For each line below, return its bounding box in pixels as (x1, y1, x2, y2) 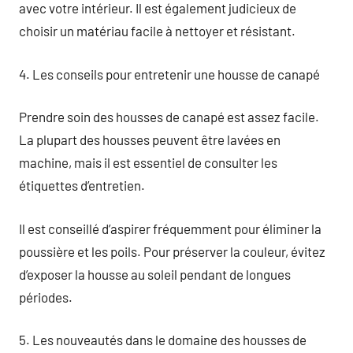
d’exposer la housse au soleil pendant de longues (19, 266, 291, 282)
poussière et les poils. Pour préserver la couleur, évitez (19, 243, 325, 259)
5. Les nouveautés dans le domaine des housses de (19, 332, 307, 347)
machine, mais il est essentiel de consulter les (19, 154, 277, 170)
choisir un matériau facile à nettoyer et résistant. (19, 23, 295, 39)
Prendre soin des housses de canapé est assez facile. (19, 109, 319, 124)
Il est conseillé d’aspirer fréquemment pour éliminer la (19, 220, 321, 236)
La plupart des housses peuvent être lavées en (19, 132, 281, 147)
